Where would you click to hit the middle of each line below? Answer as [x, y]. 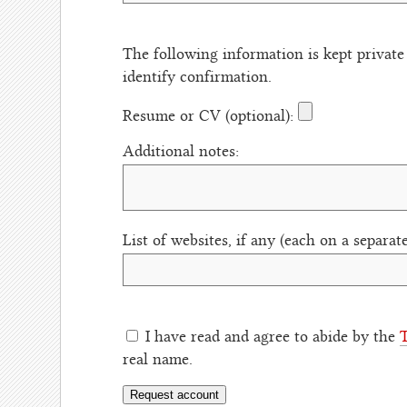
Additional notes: [183, 152]
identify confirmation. [197, 78]
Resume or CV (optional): [210, 118]
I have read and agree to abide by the [272, 338]
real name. [157, 360]
